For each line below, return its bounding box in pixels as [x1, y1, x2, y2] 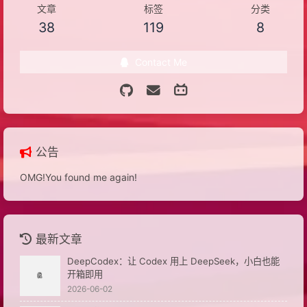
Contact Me [135, 56, 187, 69]
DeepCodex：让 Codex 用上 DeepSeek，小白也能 [66, 256, 280, 267]
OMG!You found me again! [20, 171, 137, 184]
